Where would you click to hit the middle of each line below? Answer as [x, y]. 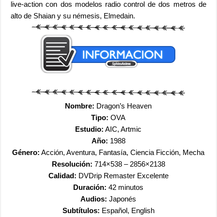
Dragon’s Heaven [123, 106]
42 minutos [125, 187]
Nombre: [80, 106]
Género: [26, 152]
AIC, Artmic [123, 129]
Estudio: [90, 129]
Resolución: [72, 164]
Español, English [127, 210]
